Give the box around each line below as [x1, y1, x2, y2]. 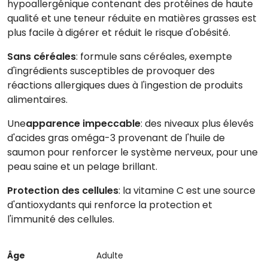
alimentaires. [7, 92, 68, 106]
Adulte [96, 249, 124, 261]
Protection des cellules [7, 183, 118, 197]
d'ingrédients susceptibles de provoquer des [7, 63, 215, 78]
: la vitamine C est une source [118, 183, 255, 197]
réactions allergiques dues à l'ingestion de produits [7, 78, 243, 92]
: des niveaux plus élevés [141, 116, 254, 130]
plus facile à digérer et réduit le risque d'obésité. [7, 25, 230, 39]
